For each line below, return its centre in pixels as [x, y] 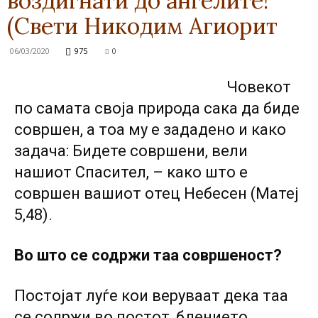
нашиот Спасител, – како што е [131, 172]
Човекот [259, 87]
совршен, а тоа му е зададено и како [150, 130]
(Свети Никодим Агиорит [142, 26]
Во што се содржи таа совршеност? [148, 255]
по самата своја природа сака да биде [157, 108]
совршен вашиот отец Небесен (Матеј [157, 193]
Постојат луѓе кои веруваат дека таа [151, 296]
